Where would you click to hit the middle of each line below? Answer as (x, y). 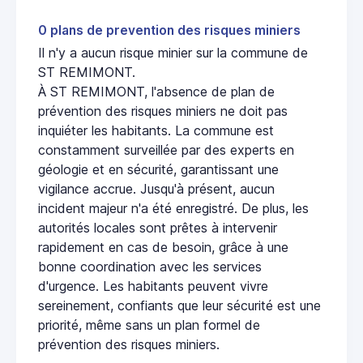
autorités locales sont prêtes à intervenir (158, 228)
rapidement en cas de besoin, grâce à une (163, 248)
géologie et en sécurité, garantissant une (158, 170)
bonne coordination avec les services (150, 267)
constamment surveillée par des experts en (166, 150)
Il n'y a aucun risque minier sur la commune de (173, 53)
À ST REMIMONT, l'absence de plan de (156, 92)
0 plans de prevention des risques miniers (169, 31)
